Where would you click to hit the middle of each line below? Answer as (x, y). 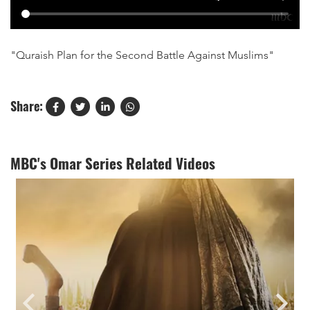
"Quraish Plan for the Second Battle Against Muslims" (142, 55)
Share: (27, 106)
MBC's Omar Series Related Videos (113, 163)
